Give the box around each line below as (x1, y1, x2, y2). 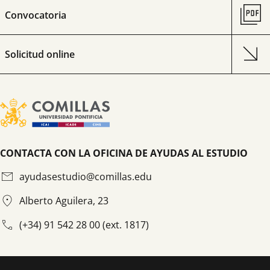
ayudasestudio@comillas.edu (19, 170, 152, 184)
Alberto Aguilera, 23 (19, 194, 108, 208)
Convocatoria (5, 8, 66, 22)
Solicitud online (5, 48, 75, 61)
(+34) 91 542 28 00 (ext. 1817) (19, 218, 149, 232)
